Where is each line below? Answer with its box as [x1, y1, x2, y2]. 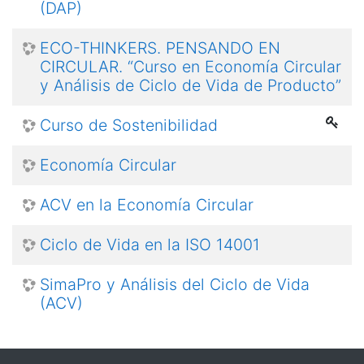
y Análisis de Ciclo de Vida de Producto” [40, 76, 341, 96]
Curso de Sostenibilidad [40, 115, 218, 136]
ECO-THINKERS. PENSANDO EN [40, 38, 280, 58]
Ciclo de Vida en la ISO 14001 [40, 235, 260, 255]
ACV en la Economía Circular [40, 195, 253, 215]
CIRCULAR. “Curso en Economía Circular [40, 57, 341, 77]
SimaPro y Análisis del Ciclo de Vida [40, 275, 310, 295]
